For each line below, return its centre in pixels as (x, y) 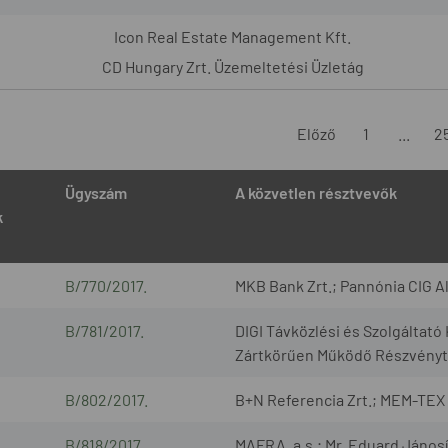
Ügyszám (95, 192)
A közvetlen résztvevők (315, 192)
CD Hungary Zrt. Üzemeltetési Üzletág (232, 66)
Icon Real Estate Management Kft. (232, 36)
